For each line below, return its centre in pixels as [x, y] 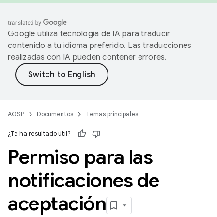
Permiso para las [80, 157]
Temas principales [112, 114]
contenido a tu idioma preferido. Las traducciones [100, 46]
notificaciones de [84, 180]
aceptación [57, 203]
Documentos [55, 114]
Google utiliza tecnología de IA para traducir [89, 34]
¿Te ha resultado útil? [39, 133]
